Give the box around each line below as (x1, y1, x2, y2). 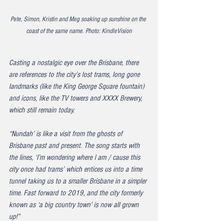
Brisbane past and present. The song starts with (9, 141, 142, 150)
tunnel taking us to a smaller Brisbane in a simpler (9, 177, 148, 185)
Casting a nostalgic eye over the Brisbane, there (9, 58, 141, 67)
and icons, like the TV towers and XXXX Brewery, (9, 94, 144, 103)
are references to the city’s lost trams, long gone (9, 70, 142, 79)
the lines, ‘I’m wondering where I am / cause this (9, 153, 142, 162)
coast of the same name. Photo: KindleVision (26, 27, 132, 35)
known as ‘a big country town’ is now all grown (9, 200, 141, 209)
